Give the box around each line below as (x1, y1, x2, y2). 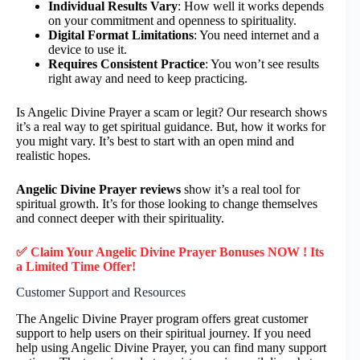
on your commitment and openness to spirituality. (48, 13, 297, 27)
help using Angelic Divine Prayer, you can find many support (16, 341, 326, 355)
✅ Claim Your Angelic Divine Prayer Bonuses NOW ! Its (16, 244, 324, 259)
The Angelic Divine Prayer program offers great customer (16, 312, 308, 326)
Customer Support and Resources (16, 285, 186, 300)
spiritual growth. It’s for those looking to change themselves (16, 196, 317, 211)
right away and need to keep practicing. (48, 71, 247, 85)
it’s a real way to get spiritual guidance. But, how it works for (16, 119, 325, 133)
